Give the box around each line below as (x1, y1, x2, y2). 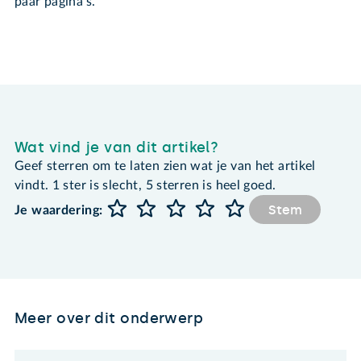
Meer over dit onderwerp (15, 309, 204, 327)
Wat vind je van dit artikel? (15, 138, 219, 156)
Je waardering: (15, 204, 103, 218)
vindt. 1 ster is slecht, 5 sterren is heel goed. (15, 178, 276, 192)
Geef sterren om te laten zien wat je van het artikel (15, 159, 316, 172)
